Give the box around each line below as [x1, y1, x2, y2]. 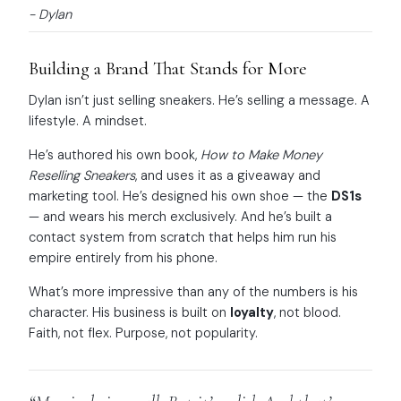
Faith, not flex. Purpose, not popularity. [29, 323, 258, 342]
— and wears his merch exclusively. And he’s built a [29, 208, 332, 226]
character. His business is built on [29, 303, 230, 321]
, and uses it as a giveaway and [135, 166, 320, 185]
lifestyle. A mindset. [29, 112, 147, 131]
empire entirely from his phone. [29, 249, 218, 268]
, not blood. [274, 303, 341, 321]
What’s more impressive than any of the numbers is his [29, 282, 358, 301]
